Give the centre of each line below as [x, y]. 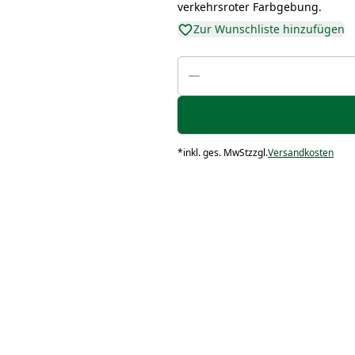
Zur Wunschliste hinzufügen [269, 29]
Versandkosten [300, 153]
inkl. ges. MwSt [215, 153]
